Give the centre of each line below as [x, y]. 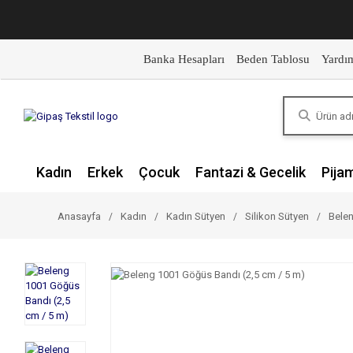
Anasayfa [79, 216]
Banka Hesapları [184, 59]
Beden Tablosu [273, 59]
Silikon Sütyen [277, 216]
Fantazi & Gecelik [251, 172]
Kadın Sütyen [196, 216]
